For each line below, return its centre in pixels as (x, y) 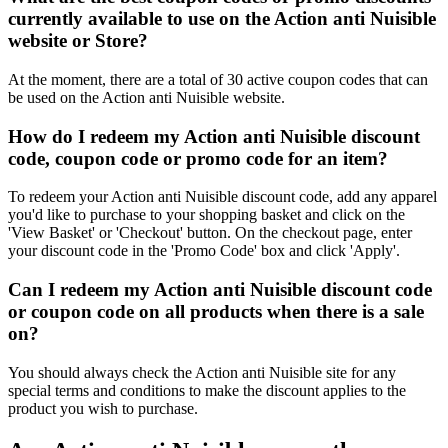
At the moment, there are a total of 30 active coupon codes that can (218, 79)
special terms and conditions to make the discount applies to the (207, 390)
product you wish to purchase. (103, 408)
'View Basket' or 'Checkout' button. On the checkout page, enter (210, 233)
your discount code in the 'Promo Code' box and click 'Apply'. (204, 251)
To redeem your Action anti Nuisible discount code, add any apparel (222, 197)
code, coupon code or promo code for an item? (198, 158)
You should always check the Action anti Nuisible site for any (202, 372)
